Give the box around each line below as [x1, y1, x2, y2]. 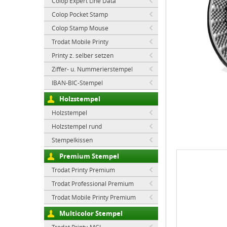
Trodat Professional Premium [52, 179, 134, 187]
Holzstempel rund [52, 122, 102, 130]
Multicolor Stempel [59, 209, 123, 218]
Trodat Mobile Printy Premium [52, 193, 136, 201]
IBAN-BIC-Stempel [52, 79, 103, 87]
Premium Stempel [59, 152, 119, 161]
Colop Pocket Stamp [52, 10, 108, 18]
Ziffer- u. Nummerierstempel [52, 65, 133, 73]
